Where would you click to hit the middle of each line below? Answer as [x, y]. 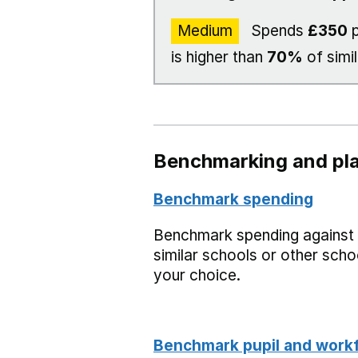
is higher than [219, 57]
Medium [205, 31]
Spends [277, 31]
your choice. [197, 275]
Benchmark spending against [254, 235]
